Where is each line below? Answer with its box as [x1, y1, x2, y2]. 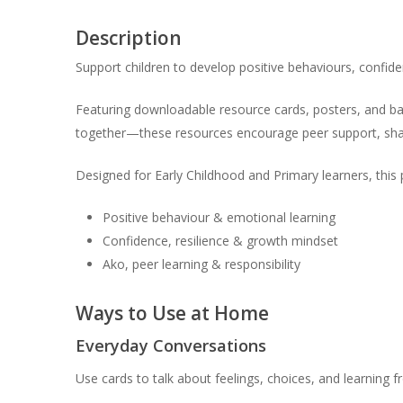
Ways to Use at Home [75, 300, 269, 327]
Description [75, 25, 182, 51]
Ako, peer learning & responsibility [102, 255, 300, 273]
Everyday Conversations [75, 335, 266, 357]
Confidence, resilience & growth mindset [102, 232, 338, 250]
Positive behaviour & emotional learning [102, 209, 336, 227]
